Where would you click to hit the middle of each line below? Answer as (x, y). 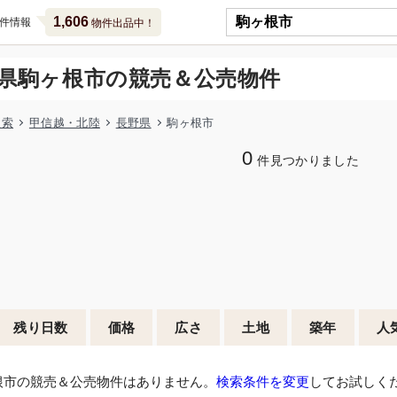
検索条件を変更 (263, 381)
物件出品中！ (121, 23)
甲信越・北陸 (64, 123)
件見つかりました (308, 161)
